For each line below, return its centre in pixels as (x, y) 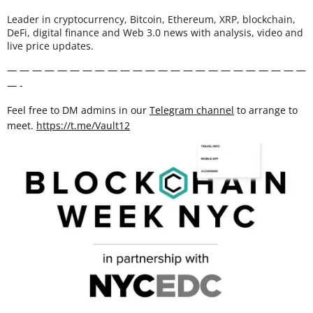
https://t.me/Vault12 (83, 126)
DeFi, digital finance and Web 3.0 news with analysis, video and (155, 33)
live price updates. (50, 46)
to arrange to (266, 110)
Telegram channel (192, 110)
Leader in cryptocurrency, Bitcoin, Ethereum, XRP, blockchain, (151, 20)
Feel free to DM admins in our (78, 110)
